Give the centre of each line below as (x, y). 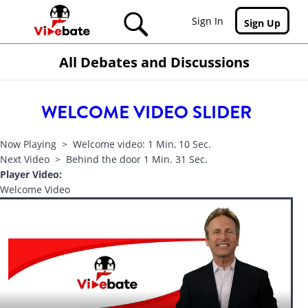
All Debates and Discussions (154, 62)
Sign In (207, 21)
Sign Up (262, 23)
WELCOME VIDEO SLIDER (146, 112)
